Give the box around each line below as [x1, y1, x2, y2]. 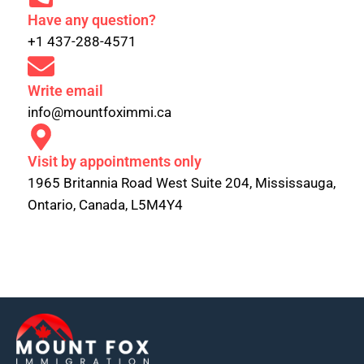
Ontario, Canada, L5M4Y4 [28, 196, 183, 213]
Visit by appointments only [28, 152, 201, 170]
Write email [28, 81, 103, 99]
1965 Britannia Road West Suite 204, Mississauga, [28, 174, 336, 191]
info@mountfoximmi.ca [28, 103, 171, 120]
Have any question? [28, 11, 156, 28]
